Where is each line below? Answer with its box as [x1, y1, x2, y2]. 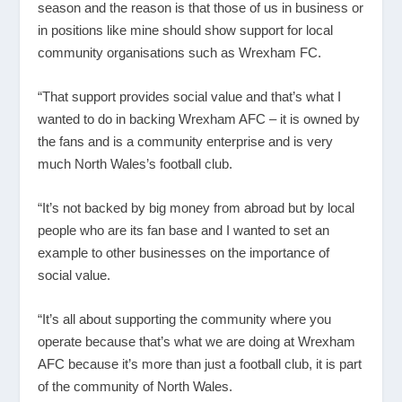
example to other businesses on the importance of [38, 244, 330, 260]
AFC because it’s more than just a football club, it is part [38, 355, 363, 371]
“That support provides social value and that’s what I [38, 88, 342, 104]
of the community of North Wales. [38, 378, 233, 394]
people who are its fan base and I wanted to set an [38, 222, 330, 238]
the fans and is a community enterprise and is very [38, 133, 334, 149]
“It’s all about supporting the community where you [38, 310, 332, 327]
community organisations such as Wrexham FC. [38, 44, 322, 60]
